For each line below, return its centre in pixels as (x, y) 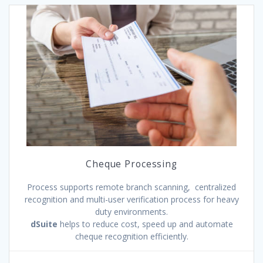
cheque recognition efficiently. (131, 236)
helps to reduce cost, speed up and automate (145, 224)
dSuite (44, 224)
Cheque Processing (131, 164)
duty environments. (131, 212)
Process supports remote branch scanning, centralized (131, 187)
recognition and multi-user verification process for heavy (131, 199)
